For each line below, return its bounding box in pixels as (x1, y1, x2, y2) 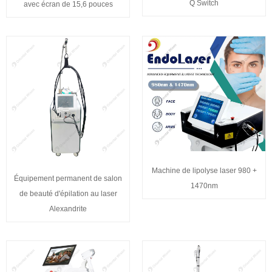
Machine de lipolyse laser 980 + (151, 166, 257, 175)
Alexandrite (49, 204, 87, 213)
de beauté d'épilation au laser (19, 189, 117, 198)
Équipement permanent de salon (14, 174, 122, 183)
